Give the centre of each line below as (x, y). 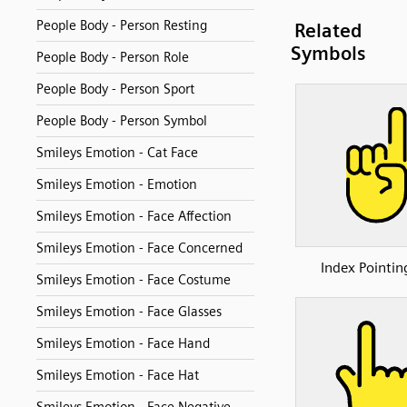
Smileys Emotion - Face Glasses (129, 312)
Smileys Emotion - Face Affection (134, 216)
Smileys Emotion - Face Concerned (139, 248)
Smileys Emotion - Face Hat (118, 375)
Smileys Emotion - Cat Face (117, 153)
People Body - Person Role (113, 57)
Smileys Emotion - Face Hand (123, 343)
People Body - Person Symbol (122, 121)
